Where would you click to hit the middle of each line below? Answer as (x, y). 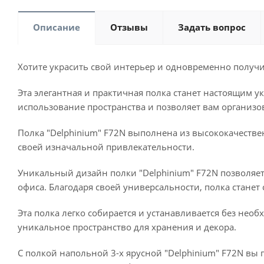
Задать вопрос (212, 27)
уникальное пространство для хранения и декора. (127, 227)
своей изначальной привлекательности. (106, 147)
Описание (57, 27)
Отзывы (129, 27)
